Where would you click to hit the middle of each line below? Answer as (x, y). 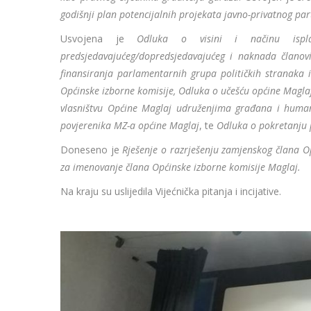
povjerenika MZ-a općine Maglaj (130, 126)
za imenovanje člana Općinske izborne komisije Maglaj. (180, 167)
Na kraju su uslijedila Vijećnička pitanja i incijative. (171, 192)
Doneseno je (92, 150)
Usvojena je (99, 39)
